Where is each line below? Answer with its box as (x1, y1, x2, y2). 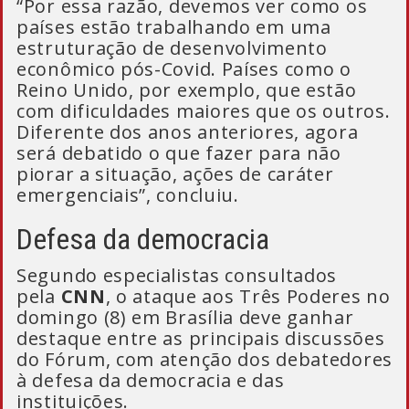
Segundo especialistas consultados (16, 263, 338, 288)
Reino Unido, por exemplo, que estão (16, 78, 357, 102)
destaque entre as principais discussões (16, 326, 385, 351)
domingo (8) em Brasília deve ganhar (16, 305, 354, 330)
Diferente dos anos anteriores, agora (16, 120, 359, 144)
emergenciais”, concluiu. (16, 183, 239, 207)
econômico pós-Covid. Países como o (16, 57, 351, 81)
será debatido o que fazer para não (16, 141, 341, 165)
